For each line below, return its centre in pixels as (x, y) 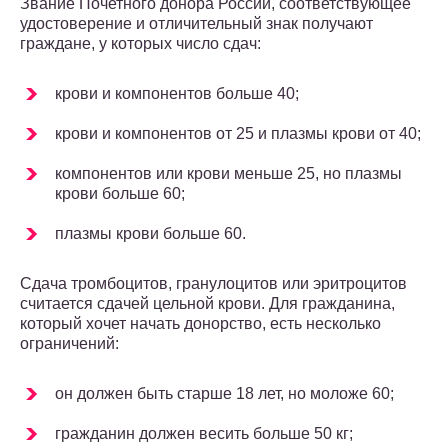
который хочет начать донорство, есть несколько (200, 324)
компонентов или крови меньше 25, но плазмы (228, 174)
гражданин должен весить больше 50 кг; (204, 434)
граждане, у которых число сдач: (140, 44)
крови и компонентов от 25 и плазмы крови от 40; (238, 134)
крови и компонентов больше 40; (177, 94)
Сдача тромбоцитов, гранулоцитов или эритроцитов (213, 284)
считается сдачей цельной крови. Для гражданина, (207, 304)
